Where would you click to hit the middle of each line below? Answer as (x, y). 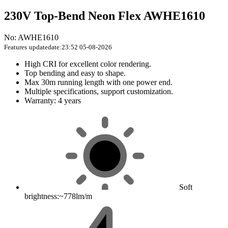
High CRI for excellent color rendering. (88, 64)
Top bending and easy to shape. (75, 73)
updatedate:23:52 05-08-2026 (70, 47)
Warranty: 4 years (53, 101)
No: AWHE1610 (31, 38)
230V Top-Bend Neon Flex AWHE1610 (105, 16)
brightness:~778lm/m (58, 196)
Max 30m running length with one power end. (98, 82)
